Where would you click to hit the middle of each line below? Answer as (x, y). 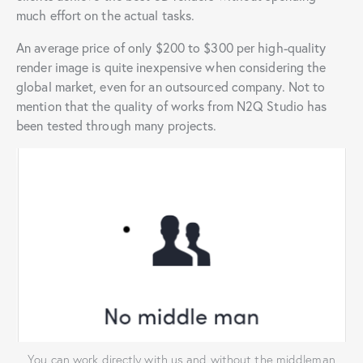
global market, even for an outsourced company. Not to (171, 87)
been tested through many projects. (117, 126)
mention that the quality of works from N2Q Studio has (172, 106)
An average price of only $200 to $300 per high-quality (171, 48)
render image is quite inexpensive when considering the (171, 67)
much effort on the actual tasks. (106, 15)
